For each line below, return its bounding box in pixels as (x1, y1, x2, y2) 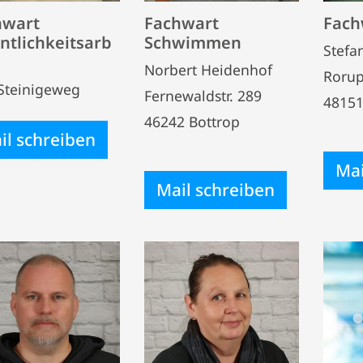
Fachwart (144, 12, 219, 35)
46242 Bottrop (144, 112, 240, 132)
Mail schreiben (156, 178, 275, 202)
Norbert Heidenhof (144, 60, 272, 80)
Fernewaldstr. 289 (144, 86, 262, 106)
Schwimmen (144, 32, 241, 54)
